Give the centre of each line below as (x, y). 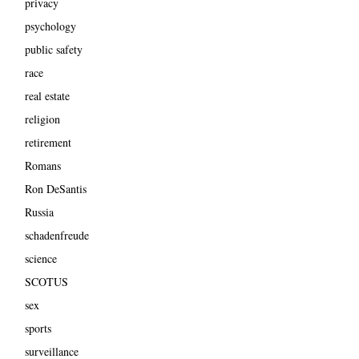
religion (42, 119)
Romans (42, 165)
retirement (48, 142)
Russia (39, 212)
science (40, 258)
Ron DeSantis (55, 188)
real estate (47, 95)
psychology (50, 26)
